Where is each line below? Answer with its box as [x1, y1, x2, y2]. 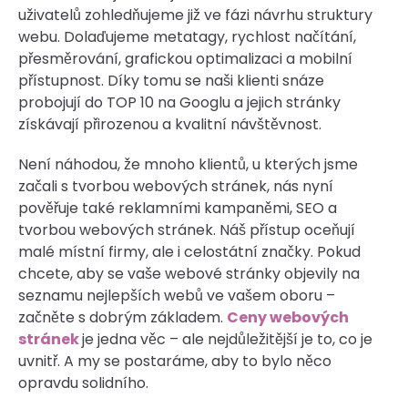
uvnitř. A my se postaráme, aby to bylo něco [18, 350, 331, 372]
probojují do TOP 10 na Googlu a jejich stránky [18, 91, 341, 113]
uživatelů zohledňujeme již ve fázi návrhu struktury [18, 4, 372, 25]
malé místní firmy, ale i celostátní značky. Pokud [18, 240, 361, 262]
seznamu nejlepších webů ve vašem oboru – [18, 284, 335, 306]
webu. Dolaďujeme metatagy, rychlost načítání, [18, 25, 356, 47]
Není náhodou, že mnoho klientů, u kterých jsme [18, 153, 358, 175]
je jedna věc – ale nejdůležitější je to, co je [82, 328, 372, 350]
